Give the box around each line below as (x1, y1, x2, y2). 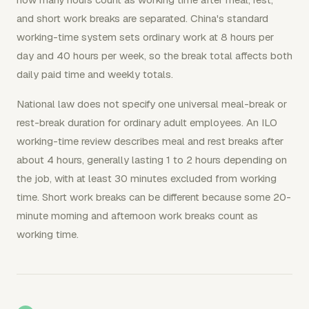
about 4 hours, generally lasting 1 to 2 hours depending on (17, 152, 287, 166)
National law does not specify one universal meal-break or (17, 97, 287, 110)
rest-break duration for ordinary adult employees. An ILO (17, 115, 277, 129)
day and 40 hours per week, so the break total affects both (17, 48, 292, 62)
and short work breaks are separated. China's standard (17, 11, 268, 25)
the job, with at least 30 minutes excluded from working (17, 171, 277, 185)
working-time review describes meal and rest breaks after (17, 134, 283, 148)
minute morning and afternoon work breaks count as (17, 208, 258, 222)
